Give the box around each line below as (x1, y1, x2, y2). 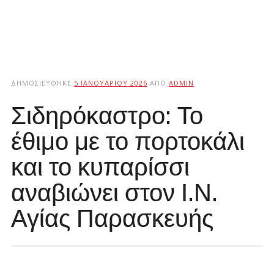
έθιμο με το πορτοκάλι (10, 125, 245, 157)
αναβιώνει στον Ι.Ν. (10, 176, 218, 208)
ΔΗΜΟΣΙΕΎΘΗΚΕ (10, 78, 74, 87)
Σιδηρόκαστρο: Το (10, 99, 203, 131)
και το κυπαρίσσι (10, 150, 190, 182)
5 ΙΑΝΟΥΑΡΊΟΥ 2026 (73, 78, 147, 87)
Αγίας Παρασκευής (10, 202, 213, 234)
